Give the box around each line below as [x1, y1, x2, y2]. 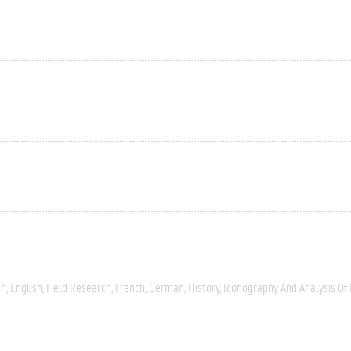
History [188, 279, 219, 295]
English [10, 279, 42, 295]
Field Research [46, 279, 111, 295]
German [149, 279, 184, 295]
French [115, 279, 145, 295]
